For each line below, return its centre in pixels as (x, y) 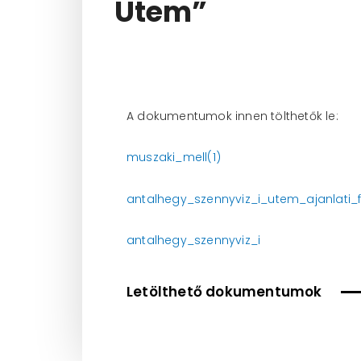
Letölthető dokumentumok (224, 291)
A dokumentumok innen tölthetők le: (232, 116)
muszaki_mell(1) (174, 157)
